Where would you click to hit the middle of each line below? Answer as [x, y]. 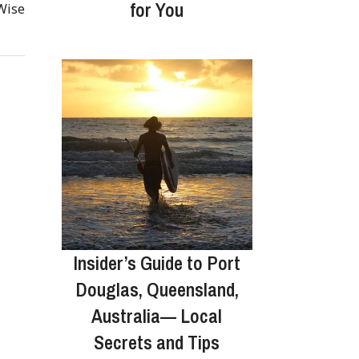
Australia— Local [157, 315]
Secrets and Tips [157, 342]
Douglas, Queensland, [157, 289]
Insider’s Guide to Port [157, 262]
